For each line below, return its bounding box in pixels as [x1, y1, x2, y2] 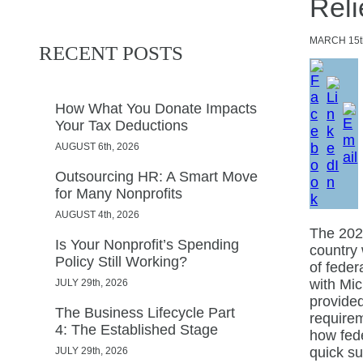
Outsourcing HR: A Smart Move [55, 168, 258, 185]
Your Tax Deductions [55, 117, 188, 134]
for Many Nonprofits [55, 185, 182, 202]
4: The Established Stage [55, 321, 222, 338]
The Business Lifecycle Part [55, 304, 235, 321]
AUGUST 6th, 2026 [55, 140, 139, 152]
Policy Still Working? [55, 253, 187, 270]
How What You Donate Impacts [55, 100, 257, 117]
